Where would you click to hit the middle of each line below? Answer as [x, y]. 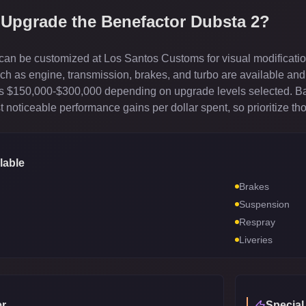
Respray [257, 222]
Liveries [256, 240]
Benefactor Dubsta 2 [180, 22]
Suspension [264, 204]
